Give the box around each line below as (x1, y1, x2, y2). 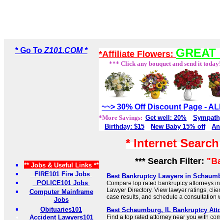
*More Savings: (99, 114, 145, 122)
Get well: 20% (145, 114, 187, 122)
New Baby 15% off (151, 123, 205, 131)
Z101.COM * (44, 46, 87, 55)
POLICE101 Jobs (32, 179, 90, 187)
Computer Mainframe (29, 188, 93, 196)
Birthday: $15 (105, 123, 144, 131)
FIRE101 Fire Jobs (30, 170, 92, 178)
